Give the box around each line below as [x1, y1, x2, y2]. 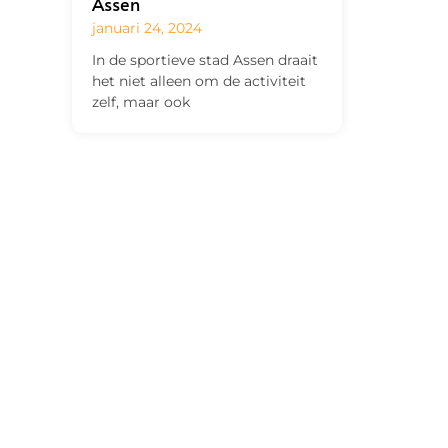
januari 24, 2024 [92, 18, 202, 37]
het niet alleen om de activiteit [92, 71, 306, 90]
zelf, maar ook [92, 92, 190, 111]
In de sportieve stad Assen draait [92, 50, 318, 69]
